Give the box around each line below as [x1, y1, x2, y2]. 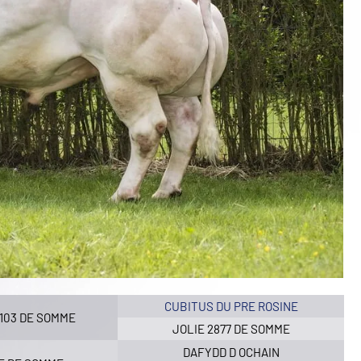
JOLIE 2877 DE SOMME [172, 322, 290, 337]
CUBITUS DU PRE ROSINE [164, 298, 298, 313]
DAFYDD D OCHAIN [182, 344, 280, 359]
